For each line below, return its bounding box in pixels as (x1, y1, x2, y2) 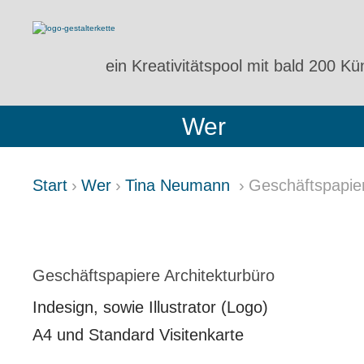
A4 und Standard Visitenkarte (32, 325, 244, 344)
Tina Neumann (125, 176, 235, 194)
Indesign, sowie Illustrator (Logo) (32, 297, 268, 316)
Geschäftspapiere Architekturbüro (32, 266, 275, 284)
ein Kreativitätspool (106, 56, 248, 75)
